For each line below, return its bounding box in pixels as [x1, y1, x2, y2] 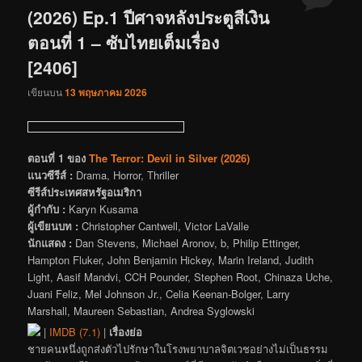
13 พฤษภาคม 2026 [65, 85, 148, 100]
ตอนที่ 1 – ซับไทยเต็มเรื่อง [27, 29, 220, 54]
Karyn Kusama [65, 200, 139, 217]
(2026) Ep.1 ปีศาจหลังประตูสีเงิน [27, 4, 270, 29]
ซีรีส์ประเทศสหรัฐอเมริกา [27, 183, 142, 200]
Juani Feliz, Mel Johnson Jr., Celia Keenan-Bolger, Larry [27, 285, 291, 301]
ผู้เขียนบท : [27, 217, 79, 234]
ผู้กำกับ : [27, 200, 66, 217]
